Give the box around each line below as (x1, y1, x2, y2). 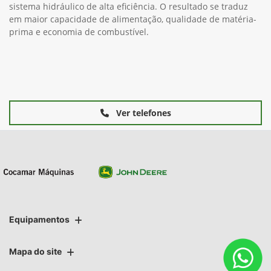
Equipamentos (9, 214, 70, 225)
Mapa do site (9, 246, 62, 257)
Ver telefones (113, 107, 171, 119)
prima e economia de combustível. (9, 26, 149, 38)
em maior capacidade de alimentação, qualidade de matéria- (9, 13, 256, 25)
